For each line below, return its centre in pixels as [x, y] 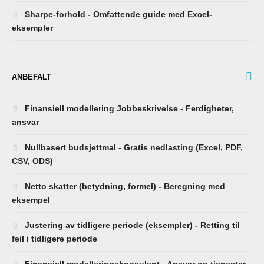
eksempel [31, 199]
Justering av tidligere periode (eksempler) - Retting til [131, 225]
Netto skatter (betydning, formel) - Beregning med [124, 186]
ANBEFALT [32, 77]
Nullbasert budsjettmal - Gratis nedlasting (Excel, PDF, [133, 147]
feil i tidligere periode [55, 238]
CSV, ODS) [32, 161]
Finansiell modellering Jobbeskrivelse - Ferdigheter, [128, 108]
